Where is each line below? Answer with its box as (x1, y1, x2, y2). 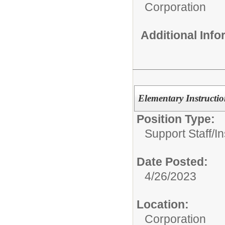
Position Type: (137, 113, 215, 126)
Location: (137, 198, 189, 211)
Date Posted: (137, 155, 208, 168)
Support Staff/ (145, 127, 214, 140)
